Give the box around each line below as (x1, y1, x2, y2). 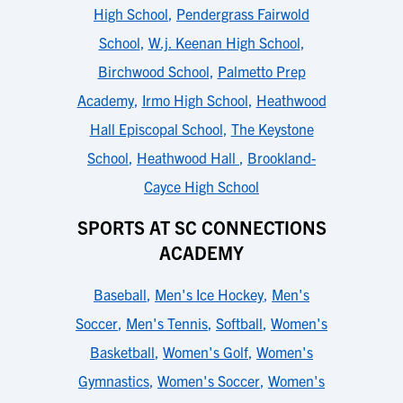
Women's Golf (163, 343, 248, 361)
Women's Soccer (157, 372, 260, 390)
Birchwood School (97, 62, 210, 80)
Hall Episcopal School (89, 120, 223, 138)
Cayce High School (144, 177, 259, 195)
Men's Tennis (126, 314, 208, 332)
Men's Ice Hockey (155, 285, 264, 303)
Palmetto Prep (217, 62, 306, 80)
